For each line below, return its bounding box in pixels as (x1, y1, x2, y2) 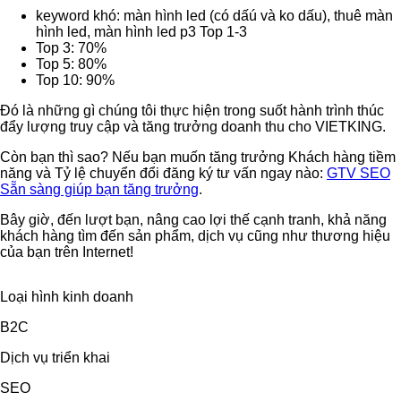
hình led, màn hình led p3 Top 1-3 (36, 23, 247, 39)
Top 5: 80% (36, 55, 107, 72)
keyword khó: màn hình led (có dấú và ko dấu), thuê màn (36, 7, 393, 23)
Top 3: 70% (36, 39, 107, 55)
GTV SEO (327, 165, 390, 181)
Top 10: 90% (36, 72, 115, 88)
